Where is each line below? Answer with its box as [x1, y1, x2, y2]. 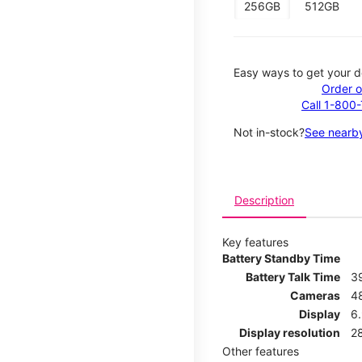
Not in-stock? [234, 124, 305, 139]
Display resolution [239, 325, 340, 339]
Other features [222, 343, 299, 358]
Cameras [290, 288, 340, 302]
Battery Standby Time [222, 250, 340, 265]
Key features [222, 234, 288, 249]
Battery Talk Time [246, 269, 340, 284]
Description [234, 192, 294, 207]
